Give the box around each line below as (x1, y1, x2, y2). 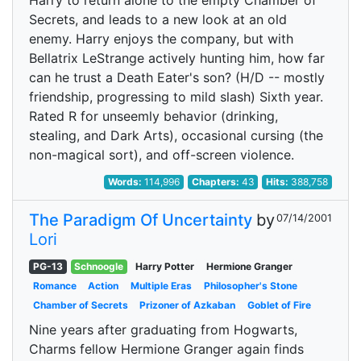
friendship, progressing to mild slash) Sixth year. (29, 89, 323, 105)
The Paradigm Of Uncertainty (29, 210, 252, 230)
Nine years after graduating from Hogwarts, (29, 322, 297, 338)
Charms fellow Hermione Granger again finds (29, 341, 304, 357)
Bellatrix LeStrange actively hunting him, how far (29, 50, 325, 66)
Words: (108, 176, 145, 188)
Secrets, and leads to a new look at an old (29, 11, 287, 27)
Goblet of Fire (247, 299, 311, 311)
